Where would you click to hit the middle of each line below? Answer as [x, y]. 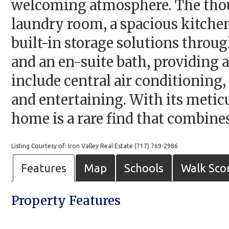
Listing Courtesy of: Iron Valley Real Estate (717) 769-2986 [95, 146]
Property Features [66, 201]
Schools [144, 168]
